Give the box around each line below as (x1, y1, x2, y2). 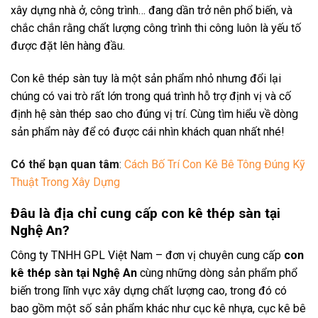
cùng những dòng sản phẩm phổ (137, 265, 297, 280)
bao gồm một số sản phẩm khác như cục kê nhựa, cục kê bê (11, 301, 306, 315)
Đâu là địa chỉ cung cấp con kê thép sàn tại (11, 205, 280, 222)
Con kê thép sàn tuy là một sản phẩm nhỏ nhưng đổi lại (11, 71, 281, 85)
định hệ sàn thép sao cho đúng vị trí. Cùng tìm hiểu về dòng (11, 106, 298, 121)
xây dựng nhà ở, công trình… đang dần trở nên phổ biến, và (11, 4, 292, 17)
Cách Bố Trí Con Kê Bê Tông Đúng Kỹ (124, 157, 305, 171)
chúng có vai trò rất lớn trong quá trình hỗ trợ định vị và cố (11, 89, 291, 103)
